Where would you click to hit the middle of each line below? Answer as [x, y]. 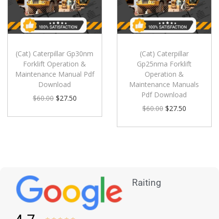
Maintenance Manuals [164, 84]
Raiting [146, 183]
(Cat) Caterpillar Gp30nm [55, 53]
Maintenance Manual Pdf [55, 74]
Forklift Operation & [55, 64]
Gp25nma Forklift [164, 64]
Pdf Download [164, 94]
